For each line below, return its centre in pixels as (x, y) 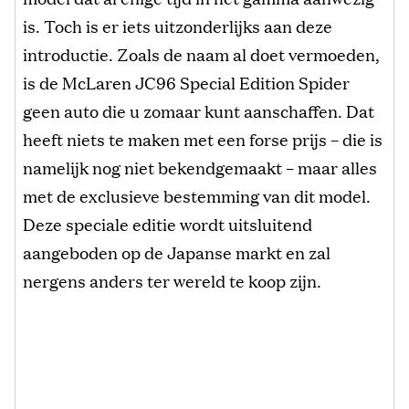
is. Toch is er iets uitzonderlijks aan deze (178, 25)
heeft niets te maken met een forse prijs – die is (203, 138)
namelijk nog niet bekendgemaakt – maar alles (200, 167)
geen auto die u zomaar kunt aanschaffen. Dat (199, 110)
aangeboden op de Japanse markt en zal (177, 252)
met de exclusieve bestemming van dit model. (197, 195)
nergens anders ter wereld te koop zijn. (172, 280)
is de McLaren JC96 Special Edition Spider (186, 82)
